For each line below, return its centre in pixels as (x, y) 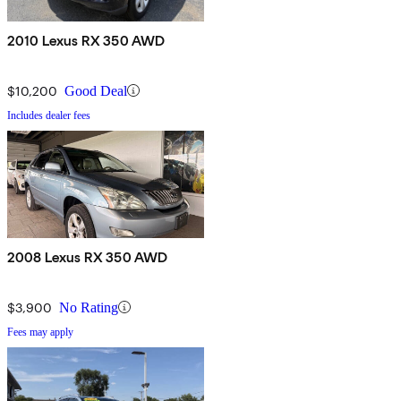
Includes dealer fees (49, 115)
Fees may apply (40, 332)
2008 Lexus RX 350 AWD (88, 257)
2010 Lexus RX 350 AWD (86, 40)
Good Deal (96, 90)
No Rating (89, 307)
